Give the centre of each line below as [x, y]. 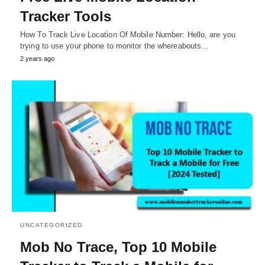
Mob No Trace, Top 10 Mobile [118, 247]
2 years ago [37, 59]
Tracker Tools [66, 17]
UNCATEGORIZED [51, 225]
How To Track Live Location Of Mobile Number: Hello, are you [128, 35]
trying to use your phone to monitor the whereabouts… [115, 46]
